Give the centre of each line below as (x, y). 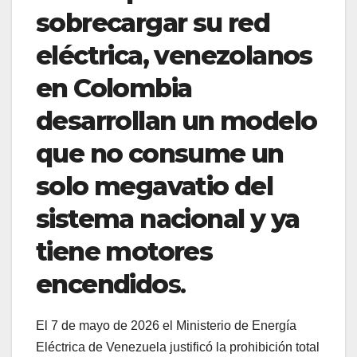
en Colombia (114, 88)
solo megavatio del (155, 186)
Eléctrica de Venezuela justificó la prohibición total (178, 347)
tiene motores (124, 252)
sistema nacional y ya (168, 219)
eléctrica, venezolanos (174, 56)
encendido (102, 284)
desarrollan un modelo (177, 121)
